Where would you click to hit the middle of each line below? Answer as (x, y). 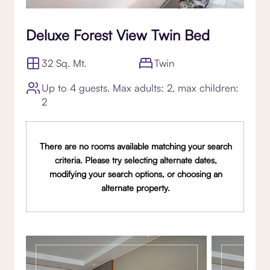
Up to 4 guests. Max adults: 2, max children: (140, 87)
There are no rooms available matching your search (136, 146)
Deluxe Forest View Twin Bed (118, 35)
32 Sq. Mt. (64, 63)
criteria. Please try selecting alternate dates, (136, 160)
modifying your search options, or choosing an (136, 174)
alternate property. (136, 187)
